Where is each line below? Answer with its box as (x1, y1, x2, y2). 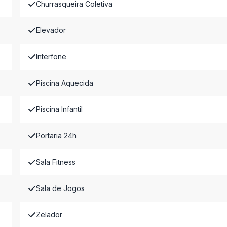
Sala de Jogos (35, 184, 85, 193)
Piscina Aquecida (35, 79, 93, 87)
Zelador (35, 210, 62, 219)
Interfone (35, 52, 66, 61)
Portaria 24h (35, 131, 77, 140)
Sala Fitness (35, 158, 75, 166)
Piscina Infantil (35, 105, 83, 113)
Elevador (35, 26, 66, 34)
